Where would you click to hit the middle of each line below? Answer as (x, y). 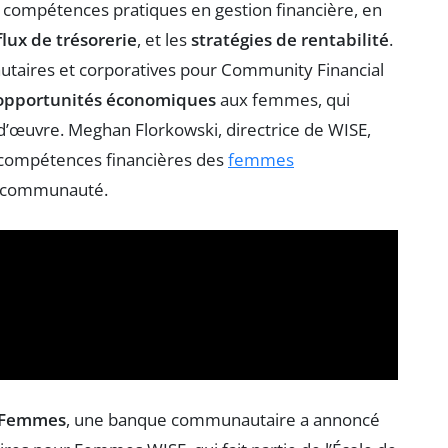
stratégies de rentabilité (290, 39)
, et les (164, 39)
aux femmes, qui (283, 99)
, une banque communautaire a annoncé (223, 419)
